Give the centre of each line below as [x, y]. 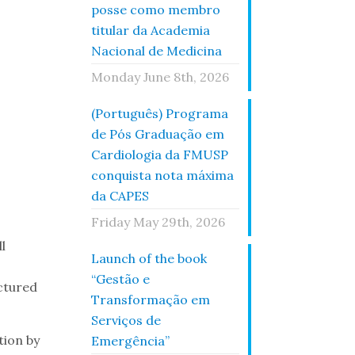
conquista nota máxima [162, 175]
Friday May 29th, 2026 [158, 222]
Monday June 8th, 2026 [160, 77]
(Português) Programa [159, 113]
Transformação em [150, 300]
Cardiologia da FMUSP [159, 155]
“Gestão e [120, 279]
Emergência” [130, 341]
